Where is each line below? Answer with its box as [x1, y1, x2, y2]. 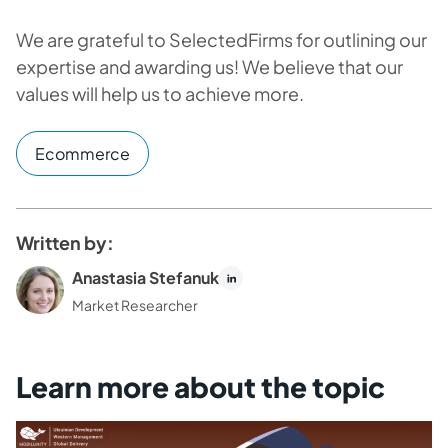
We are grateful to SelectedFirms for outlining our [16, 28, 427, 51]
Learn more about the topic [16, 369, 385, 404]
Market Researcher [72, 296, 198, 314]
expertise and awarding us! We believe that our [16, 55, 403, 78]
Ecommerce [35, 143, 130, 164]
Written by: [16, 231, 114, 254]
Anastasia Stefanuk [72, 267, 219, 288]
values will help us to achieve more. [16, 82, 307, 105]
